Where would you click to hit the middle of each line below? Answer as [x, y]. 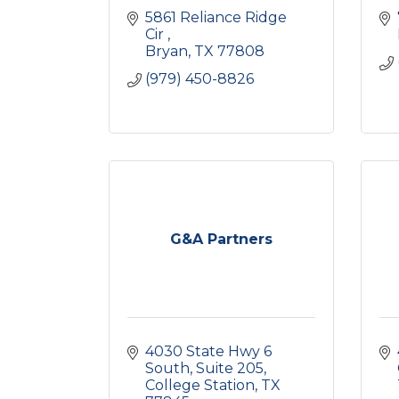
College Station [200, 385]
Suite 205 [230, 368]
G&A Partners [221, 239]
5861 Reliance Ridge [216, 17]
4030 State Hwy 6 [208, 351]
